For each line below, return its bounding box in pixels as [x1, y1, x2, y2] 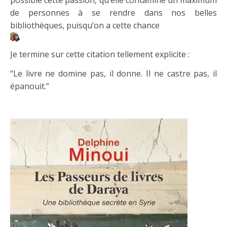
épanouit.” [10, 80, 49, 92]
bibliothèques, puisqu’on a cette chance [10, 19, 160, 31]
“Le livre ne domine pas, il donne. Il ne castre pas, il [10, 67, 217, 79]
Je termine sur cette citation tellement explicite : [10, 48, 190, 60]
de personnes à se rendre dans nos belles [10, 7, 217, 18]
